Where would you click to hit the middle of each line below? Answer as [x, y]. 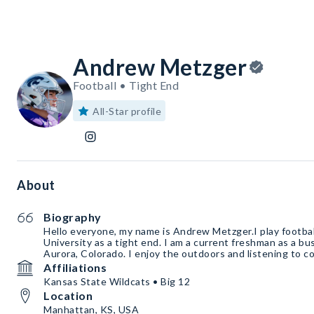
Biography [73, 217]
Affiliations [75, 268]
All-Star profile [127, 111]
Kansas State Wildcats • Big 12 [117, 282]
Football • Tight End [126, 86]
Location [68, 296]
